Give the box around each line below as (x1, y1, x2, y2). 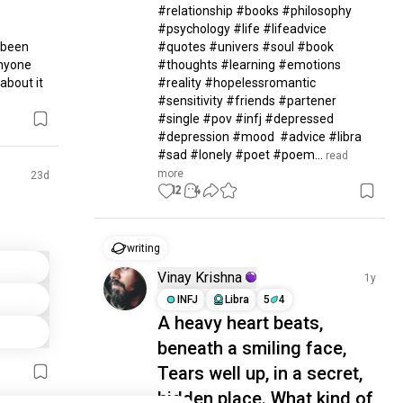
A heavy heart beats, (157, 312, 324, 334)
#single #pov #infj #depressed (157, 112, 335, 126)
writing (127, 242, 161, 255)
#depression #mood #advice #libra (157, 130, 363, 144)
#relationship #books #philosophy (157, 4, 353, 18)
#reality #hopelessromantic (157, 76, 317, 90)
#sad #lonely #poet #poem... (157, 148, 324, 162)
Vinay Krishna (157, 269, 243, 286)
